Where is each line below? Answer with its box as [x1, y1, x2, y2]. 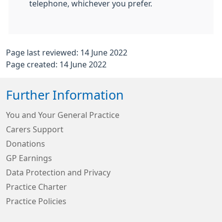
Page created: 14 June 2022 [6, 60, 107, 69]
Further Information [6, 89, 124, 102]
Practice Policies [6, 197, 66, 206]
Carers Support [6, 125, 63, 134]
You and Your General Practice [6, 111, 119, 119]
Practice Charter [6, 183, 67, 191]
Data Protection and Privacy [6, 168, 111, 177]
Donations [6, 140, 45, 148]
